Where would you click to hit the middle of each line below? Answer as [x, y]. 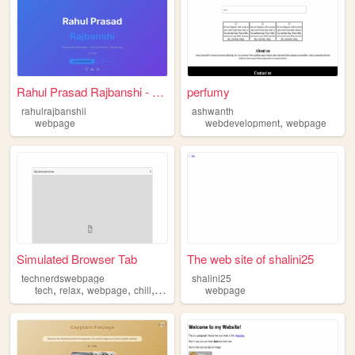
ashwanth [212, 110]
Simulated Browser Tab [77, 258]
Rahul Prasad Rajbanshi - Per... [158, 91]
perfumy [209, 91]
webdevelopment [243, 123]
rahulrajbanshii [53, 110]
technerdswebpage [63, 277]
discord [174, 290]
